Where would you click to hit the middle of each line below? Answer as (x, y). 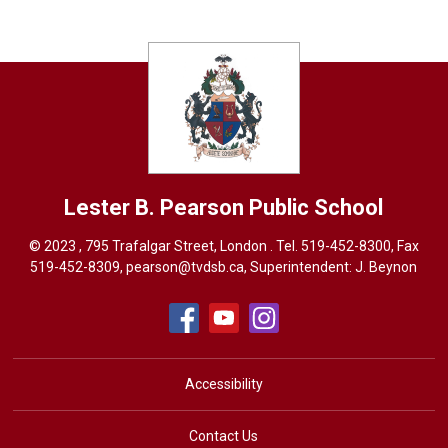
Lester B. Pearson (157, 207)
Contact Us (224, 435)
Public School (316, 207)
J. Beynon (386, 266)
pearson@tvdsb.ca (185, 266)
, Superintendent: (300, 266)
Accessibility (223, 383)
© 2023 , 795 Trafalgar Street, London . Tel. (164, 245)
